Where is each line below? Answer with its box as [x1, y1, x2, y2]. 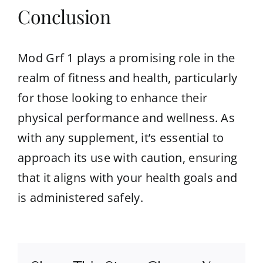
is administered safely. [18, 189, 143, 205]
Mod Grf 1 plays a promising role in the [18, 49, 235, 66]
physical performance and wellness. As [18, 109, 235, 126]
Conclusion [18, 3, 111, 29]
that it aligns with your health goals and [18, 169, 238, 186]
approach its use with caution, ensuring [18, 149, 238, 166]
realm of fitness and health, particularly [18, 69, 238, 86]
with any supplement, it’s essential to [18, 129, 224, 146]
